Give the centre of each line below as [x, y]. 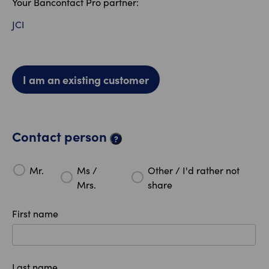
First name [35, 214]
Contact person [61, 136]
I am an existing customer [86, 80]
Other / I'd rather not [194, 171]
